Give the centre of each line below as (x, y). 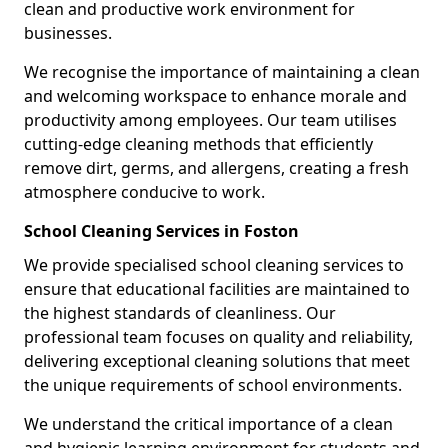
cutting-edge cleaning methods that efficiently (198, 143)
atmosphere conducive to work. (144, 191)
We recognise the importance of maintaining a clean (222, 71)
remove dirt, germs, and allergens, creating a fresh (216, 167)
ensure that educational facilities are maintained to (217, 288)
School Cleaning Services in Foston (161, 230)
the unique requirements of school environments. (213, 384)
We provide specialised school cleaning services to (214, 264)
